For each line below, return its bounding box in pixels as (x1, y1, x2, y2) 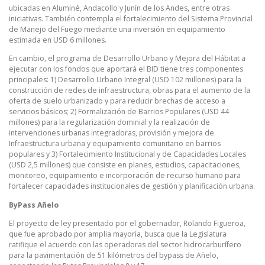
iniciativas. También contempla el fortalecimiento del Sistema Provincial (9, 14, 253, 24)
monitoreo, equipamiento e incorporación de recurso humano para (9, 170, 241, 181)
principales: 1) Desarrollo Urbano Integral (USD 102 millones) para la (9, 75, 241, 85)
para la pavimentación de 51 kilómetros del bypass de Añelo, (9, 250, 218, 260)
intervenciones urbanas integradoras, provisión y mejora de (9, 128, 214, 138)
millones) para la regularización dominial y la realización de (9, 117, 210, 128)
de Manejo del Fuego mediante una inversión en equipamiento (9, 24, 225, 35)
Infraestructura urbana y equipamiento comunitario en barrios (9, 138, 221, 149)
